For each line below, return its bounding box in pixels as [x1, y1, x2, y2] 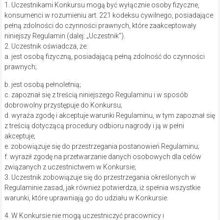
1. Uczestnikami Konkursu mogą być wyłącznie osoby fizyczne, [4, 1, 199, 9]
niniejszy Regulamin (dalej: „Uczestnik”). [4, 32, 125, 40]
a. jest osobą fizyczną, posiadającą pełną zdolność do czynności [4, 53, 205, 61]
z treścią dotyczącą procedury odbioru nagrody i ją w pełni [4, 122, 184, 130]
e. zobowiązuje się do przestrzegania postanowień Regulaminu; [4, 142, 199, 151]
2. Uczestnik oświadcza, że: [4, 42, 88, 51]
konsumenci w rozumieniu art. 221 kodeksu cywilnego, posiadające [4, 11, 213, 20]
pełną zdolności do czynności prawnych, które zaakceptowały [4, 22, 196, 30]
